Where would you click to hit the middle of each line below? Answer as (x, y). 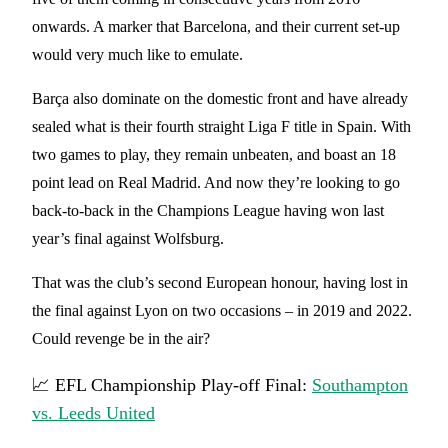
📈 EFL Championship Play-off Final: (172, 384)
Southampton (360, 384)
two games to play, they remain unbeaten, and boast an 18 (214, 154)
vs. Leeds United (93, 412)
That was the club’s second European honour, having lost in (220, 282)
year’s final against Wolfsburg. (128, 238)
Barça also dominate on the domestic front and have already (220, 98)
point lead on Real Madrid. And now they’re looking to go (216, 182)
